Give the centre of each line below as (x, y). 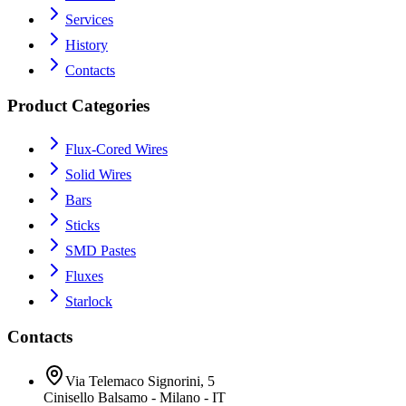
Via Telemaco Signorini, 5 (140, 381)
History (87, 44)
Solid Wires (98, 175)
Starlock (89, 302)
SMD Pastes (101, 251)
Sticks (82, 226)
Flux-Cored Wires (116, 150)
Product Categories (78, 105)
